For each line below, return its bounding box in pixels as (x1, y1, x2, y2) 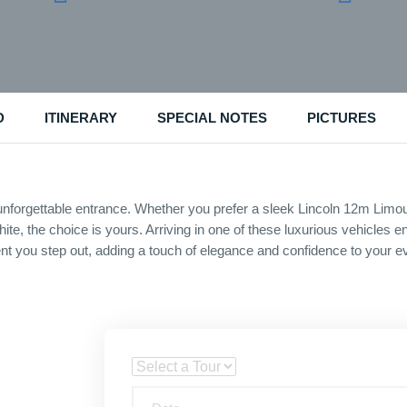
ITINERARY (44, 110, 117, 125)
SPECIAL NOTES (156, 110, 267, 125)
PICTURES (306, 110, 376, 125)
